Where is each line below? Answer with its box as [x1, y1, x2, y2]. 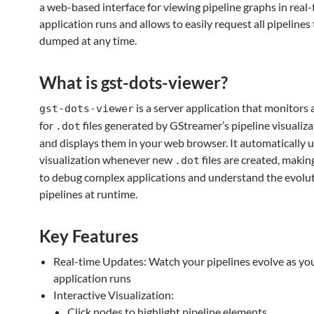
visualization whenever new [39, 153, 175, 166]
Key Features [39, 226, 138, 246]
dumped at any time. [39, 34, 137, 47]
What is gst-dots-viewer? [39, 72, 228, 93]
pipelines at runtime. [39, 187, 137, 200]
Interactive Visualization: [53, 288, 174, 301]
